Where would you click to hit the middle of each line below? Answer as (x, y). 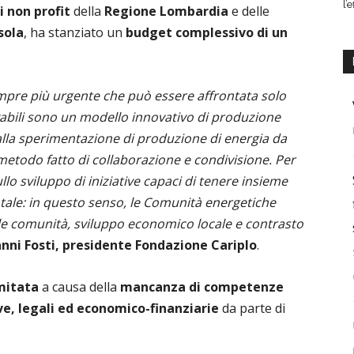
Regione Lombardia (165, 11)
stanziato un (85, 32)
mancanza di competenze (202, 287)
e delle (249, 11)
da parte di (252, 308)
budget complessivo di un (205, 32)
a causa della (79, 287)
